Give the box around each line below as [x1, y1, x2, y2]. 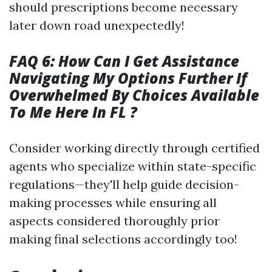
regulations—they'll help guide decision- [9, 177, 239, 192]
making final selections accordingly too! [9, 231, 237, 246]
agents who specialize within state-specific [9, 158, 256, 174]
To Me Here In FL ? [9, 102, 137, 122]
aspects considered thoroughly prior [9, 213, 220, 228]
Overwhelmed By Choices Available [9, 85, 259, 105]
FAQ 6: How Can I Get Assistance [9, 51, 239, 71]
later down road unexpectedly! [9, 18, 185, 33]
